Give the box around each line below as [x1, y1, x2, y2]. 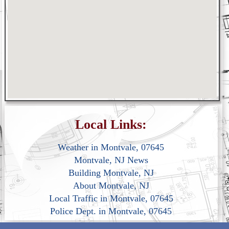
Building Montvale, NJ [68, 168, 154, 178]
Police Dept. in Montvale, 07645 [50, 206, 172, 217]
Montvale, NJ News [74, 155, 148, 166]
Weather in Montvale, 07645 [58, 142, 165, 153]
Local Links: [75, 117, 147, 132]
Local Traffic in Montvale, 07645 [49, 193, 173, 204]
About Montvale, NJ [73, 180, 149, 191]
